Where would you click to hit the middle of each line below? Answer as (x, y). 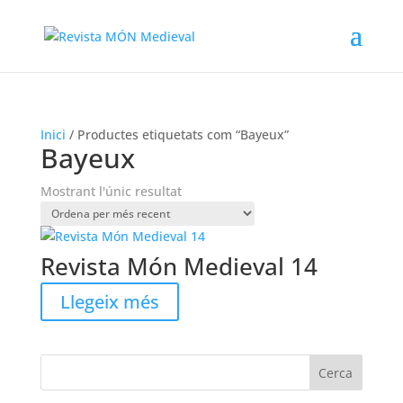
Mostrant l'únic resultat (111, 191)
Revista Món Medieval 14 (179, 266)
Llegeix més (109, 302)
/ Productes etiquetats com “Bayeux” (177, 134)
